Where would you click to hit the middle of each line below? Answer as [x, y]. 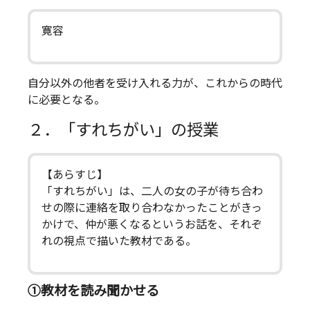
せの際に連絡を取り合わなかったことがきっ [152, 208]
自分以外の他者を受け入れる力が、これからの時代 [155, 83]
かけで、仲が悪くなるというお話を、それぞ [152, 224]
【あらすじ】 [75, 174]
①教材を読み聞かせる [93, 291]
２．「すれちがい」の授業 [123, 130]
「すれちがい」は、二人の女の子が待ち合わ [152, 191]
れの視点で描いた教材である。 [119, 241]
